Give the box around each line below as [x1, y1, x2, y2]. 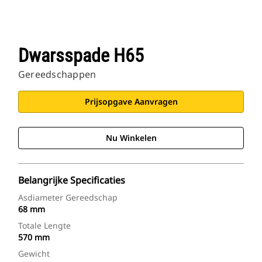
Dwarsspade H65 [18, 44, 144, 67]
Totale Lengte [18, 220, 71, 232]
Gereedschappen [18, 68, 96, 81]
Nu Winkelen [105, 132, 157, 144]
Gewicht [18, 248, 50, 260]
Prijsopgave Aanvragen [84, 96, 178, 108]
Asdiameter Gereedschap [18, 192, 118, 204]
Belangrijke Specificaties [18, 174, 125, 187]
